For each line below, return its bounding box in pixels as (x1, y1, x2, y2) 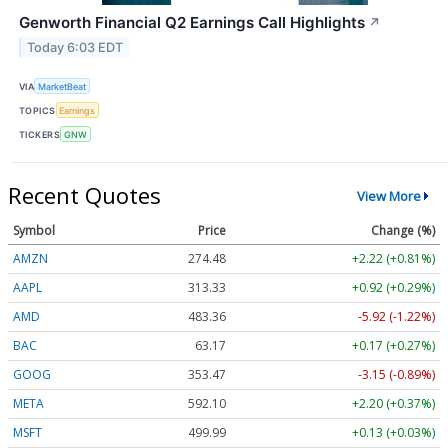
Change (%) (371, 222, 435, 240)
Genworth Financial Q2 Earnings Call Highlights (19, 12, 365, 32)
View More (356, 186, 421, 205)
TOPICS (19, 104, 56, 116)
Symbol (13, 222, 55, 240)
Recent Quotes (8, 180, 161, 211)
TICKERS (19, 128, 61, 140)
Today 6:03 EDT (27, 39, 124, 55)
